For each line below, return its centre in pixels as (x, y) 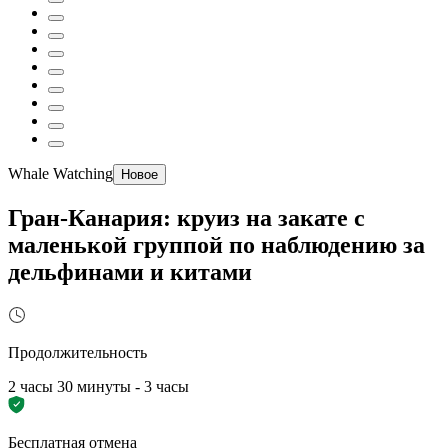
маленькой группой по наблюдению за (216, 244)
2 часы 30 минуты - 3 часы (98, 386)
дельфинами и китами (130, 271)
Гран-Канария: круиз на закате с (186, 217)
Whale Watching (60, 173)
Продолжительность (77, 352)
